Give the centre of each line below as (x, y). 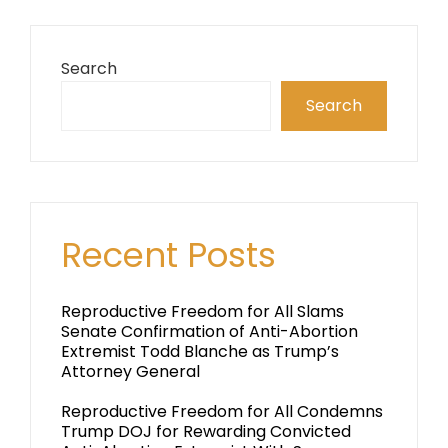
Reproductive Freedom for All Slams (202, 311)
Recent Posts (168, 255)
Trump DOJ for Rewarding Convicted (206, 431)
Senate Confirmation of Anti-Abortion (209, 331)
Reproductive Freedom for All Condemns (222, 411)
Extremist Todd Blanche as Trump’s (200, 351)
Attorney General (130, 371)
